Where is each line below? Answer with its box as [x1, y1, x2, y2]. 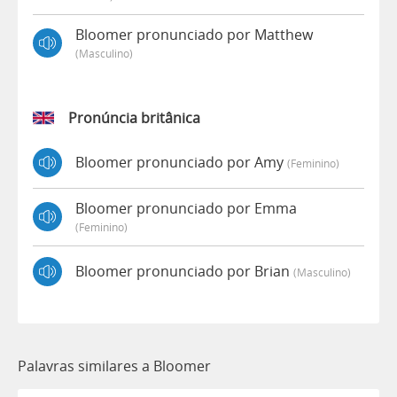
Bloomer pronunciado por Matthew [75, 24, 313, 44]
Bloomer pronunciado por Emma [75, 198, 297, 218]
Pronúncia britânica [68, 107, 200, 128]
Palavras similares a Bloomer [18, 355, 211, 376]
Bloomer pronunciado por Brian [75, 261, 293, 282]
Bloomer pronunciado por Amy [75, 152, 287, 173]
